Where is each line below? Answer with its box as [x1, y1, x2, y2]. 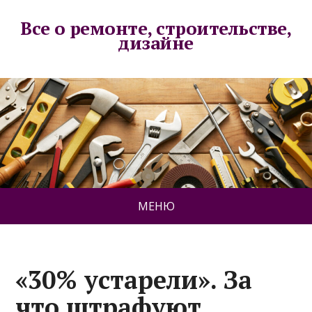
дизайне [118, 31, 194, 54]
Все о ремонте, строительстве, [20, 16, 292, 40]
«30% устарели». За [15, 263, 253, 296]
